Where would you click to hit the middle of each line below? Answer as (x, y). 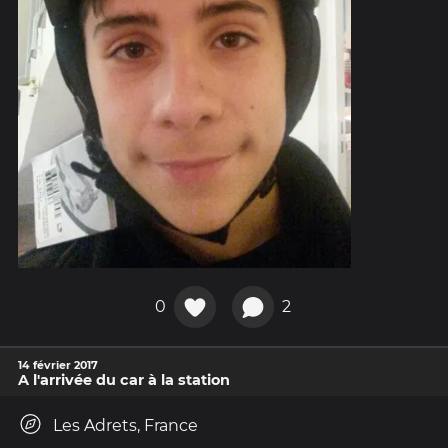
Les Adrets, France (125, 425)
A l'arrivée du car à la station (124, 379)
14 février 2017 (58, 364)
